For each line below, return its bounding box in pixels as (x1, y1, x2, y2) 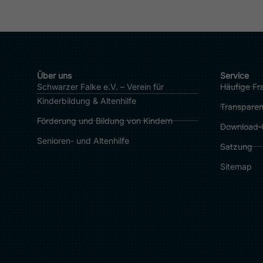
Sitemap (220, 161, 252, 171)
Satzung (220, 141, 252, 151)
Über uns (37, 70, 72, 80)
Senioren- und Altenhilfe (37, 135, 129, 146)
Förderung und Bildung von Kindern (37, 115, 173, 126)
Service (220, 70, 249, 80)
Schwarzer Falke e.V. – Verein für (37, 81, 164, 92)
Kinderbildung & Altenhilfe (37, 95, 136, 106)
